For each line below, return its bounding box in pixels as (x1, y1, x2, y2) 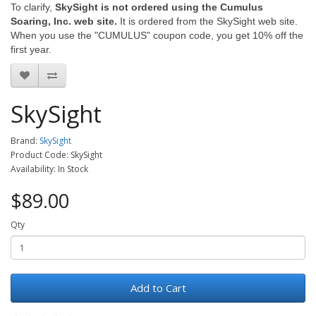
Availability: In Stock (11, 163, 88, 175)
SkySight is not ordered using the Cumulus (55, 1, 263, 13)
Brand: (11, 135, 39, 147)
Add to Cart (130, 281, 186, 295)
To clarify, (11, 1, 55, 13)
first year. (11, 44, 51, 55)
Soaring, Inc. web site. (11, 16, 117, 27)
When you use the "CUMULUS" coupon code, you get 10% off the (11, 30, 303, 41)
